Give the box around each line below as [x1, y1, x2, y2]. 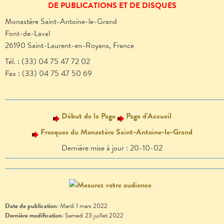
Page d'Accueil [125, 110, 171, 122]
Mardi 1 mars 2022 [60, 201, 107, 211]
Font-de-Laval [5, 27, 50, 40]
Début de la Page [61, 110, 115, 122]
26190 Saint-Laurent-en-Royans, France [5, 39, 134, 52]
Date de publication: [5, 201, 60, 211]
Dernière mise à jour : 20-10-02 [61, 142, 162, 154]
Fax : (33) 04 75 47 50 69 [5, 67, 92, 80]
